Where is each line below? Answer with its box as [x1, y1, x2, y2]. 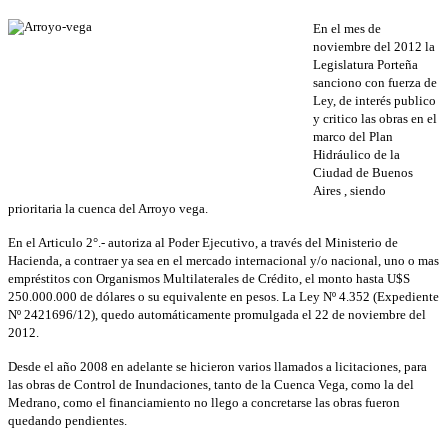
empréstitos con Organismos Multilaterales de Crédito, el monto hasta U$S [8, 271, 410, 287]
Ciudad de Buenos [313, 165, 413, 181]
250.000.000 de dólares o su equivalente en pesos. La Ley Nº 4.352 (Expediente [8, 289, 439, 305]
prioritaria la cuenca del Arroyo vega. [8, 201, 208, 217]
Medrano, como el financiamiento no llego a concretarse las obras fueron [8, 395, 400, 411]
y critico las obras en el [313, 111, 437, 127]
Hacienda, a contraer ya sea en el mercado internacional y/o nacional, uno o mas [8, 253, 439, 269]
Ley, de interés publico [313, 93, 436, 109]
